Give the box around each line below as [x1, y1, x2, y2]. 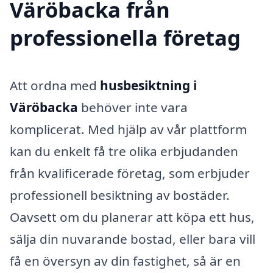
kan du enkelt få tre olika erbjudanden [10, 142, 238, 160]
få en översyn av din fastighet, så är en [10, 252, 241, 269]
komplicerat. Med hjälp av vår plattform [10, 120, 247, 138]
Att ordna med [10, 76, 100, 94]
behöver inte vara [78, 98, 188, 116]
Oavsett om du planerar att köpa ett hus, [10, 208, 255, 225]
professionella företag [10, 23, 241, 52]
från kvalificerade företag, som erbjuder [10, 164, 250, 182]
